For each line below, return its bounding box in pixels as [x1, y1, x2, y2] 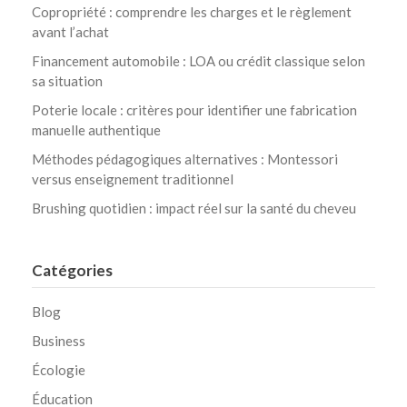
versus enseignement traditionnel [32, 171, 233, 187]
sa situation [32, 73, 103, 89]
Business [32, 333, 85, 349]
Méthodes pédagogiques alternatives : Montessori [32, 151, 338, 167]
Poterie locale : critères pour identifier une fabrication [32, 102, 357, 118]
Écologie [32, 362, 85, 378]
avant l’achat [32, 24, 109, 40]
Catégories [32, 261, 113, 280]
